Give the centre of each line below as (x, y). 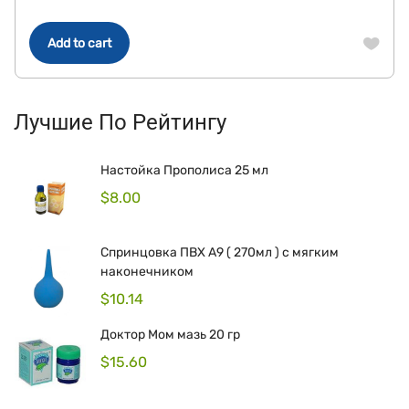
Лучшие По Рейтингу (120, 122)
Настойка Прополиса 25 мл (184, 170)
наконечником (147, 272)
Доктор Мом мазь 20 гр (170, 335)
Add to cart (79, 43)
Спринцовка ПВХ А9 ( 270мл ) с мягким (220, 252)
